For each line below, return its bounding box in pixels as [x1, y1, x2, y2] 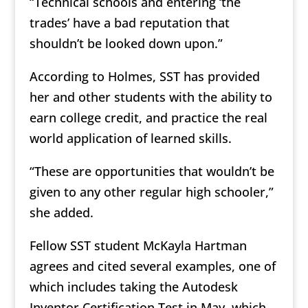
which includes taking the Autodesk [29, 278, 238, 296]
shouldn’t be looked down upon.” [29, 35, 223, 52]
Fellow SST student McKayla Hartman [29, 237, 247, 254]
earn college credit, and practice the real [29, 109, 267, 126]
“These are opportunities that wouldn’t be [29, 163, 274, 180]
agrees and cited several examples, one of [29, 258, 276, 275]
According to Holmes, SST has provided [29, 68, 260, 85]
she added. [29, 204, 93, 221]
